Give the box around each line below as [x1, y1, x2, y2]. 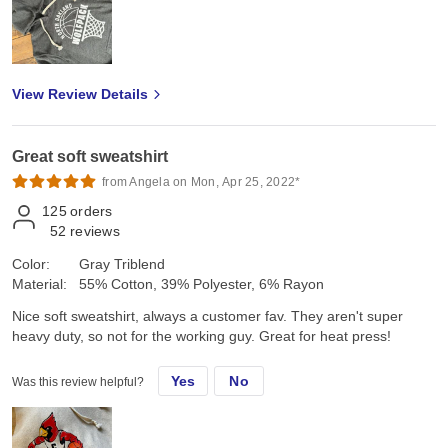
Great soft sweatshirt [12, 147, 168, 165]
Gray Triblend [79, 255, 165, 272]
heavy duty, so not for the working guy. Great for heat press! [12, 327, 391, 344]
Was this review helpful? [12, 374, 144, 389]
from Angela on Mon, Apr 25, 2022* [102, 174, 301, 189]
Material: [12, 275, 67, 292]
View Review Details [12, 85, 148, 102]
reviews [70, 222, 120, 239]
